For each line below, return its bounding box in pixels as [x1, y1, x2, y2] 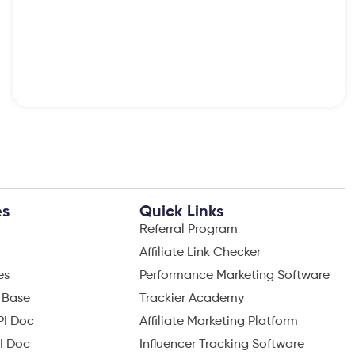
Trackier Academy [139, 292, 244, 306]
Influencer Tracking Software [139, 338, 304, 352]
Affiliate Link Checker [139, 246, 261, 260]
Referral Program [139, 223, 238, 237]
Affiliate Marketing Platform [139, 315, 298, 329]
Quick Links [139, 204, 223, 221]
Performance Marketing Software [139, 269, 330, 283]
